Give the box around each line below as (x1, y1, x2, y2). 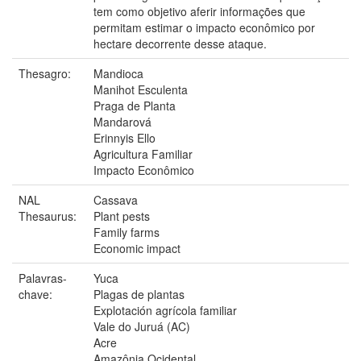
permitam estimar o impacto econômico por (93, 19, 315, 35)
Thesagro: (19, 64, 74, 81)
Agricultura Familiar (93, 145, 193, 162)
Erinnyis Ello (93, 129, 156, 146)
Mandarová (93, 113, 151, 130)
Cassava (93, 191, 138, 208)
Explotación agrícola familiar (93, 301, 237, 318)
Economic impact (93, 239, 180, 256)
